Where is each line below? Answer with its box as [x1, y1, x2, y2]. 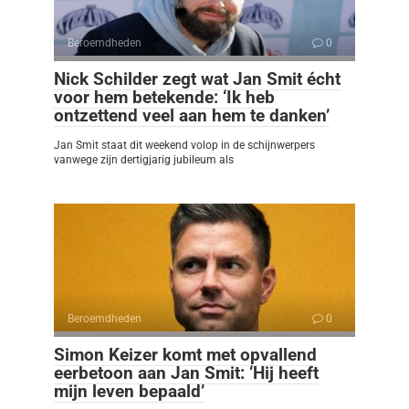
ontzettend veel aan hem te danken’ [54, 104, 330, 126]
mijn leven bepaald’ [54, 380, 204, 402]
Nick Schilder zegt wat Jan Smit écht [54, 68, 341, 89]
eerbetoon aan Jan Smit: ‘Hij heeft [54, 362, 319, 383]
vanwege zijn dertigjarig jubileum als [54, 152, 234, 166]
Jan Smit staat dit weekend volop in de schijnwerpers [54, 138, 315, 152]
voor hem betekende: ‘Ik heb [54, 86, 275, 108]
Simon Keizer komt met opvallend [54, 343, 317, 365]
